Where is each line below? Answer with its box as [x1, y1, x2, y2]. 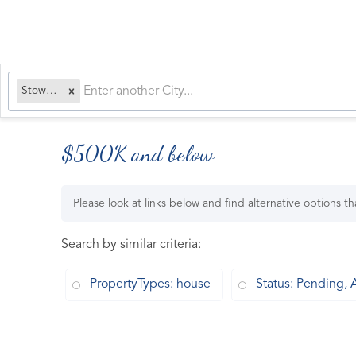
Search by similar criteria [61, 238, 198, 251]
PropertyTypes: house [90, 278, 211, 291]
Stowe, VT [46, 86, 57, 96]
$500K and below [61, 140, 215, 167]
